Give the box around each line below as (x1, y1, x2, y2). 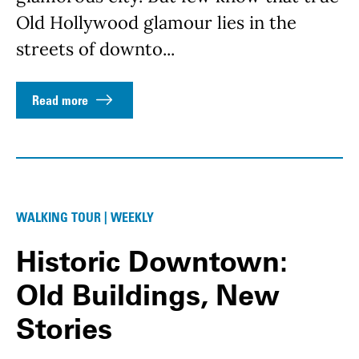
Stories (16, 310, 112, 346)
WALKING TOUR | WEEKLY (16, 208, 154, 225)
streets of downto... (16, 37, 175, 60)
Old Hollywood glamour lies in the (16, 10, 296, 34)
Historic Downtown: (16, 243, 288, 279)
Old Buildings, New (16, 276, 280, 313)
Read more (32, 91, 88, 108)
